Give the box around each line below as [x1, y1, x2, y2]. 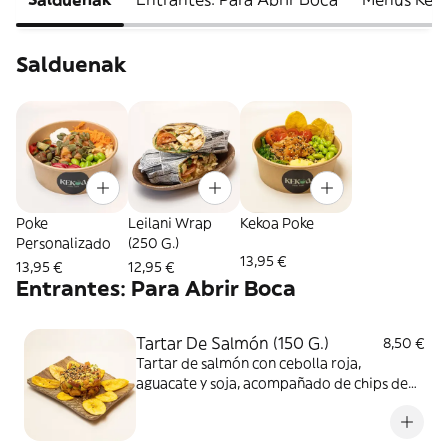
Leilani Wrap [128, 214, 212, 232]
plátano [136, 394, 188, 412]
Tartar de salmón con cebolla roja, [136, 354, 361, 372]
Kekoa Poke [240, 214, 314, 232]
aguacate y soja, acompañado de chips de [136, 374, 408, 392]
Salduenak [16, 51, 127, 78]
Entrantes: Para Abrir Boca [16, 275, 296, 302]
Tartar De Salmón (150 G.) [136, 333, 329, 353]
